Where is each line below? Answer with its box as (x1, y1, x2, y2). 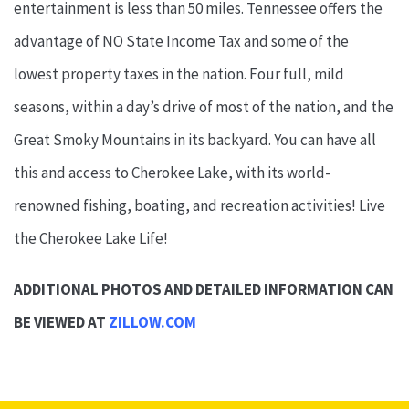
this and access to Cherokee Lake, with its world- (14, 163, 330, 184)
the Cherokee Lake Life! (14, 228, 168, 249)
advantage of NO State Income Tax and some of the (14, 31, 349, 52)
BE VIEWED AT (14, 312, 109, 333)
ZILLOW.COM (109, 312, 196, 333)
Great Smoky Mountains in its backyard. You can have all (14, 130, 376, 151)
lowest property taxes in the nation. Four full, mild (14, 64, 344, 85)
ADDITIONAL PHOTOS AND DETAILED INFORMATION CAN (14, 279, 393, 300)
